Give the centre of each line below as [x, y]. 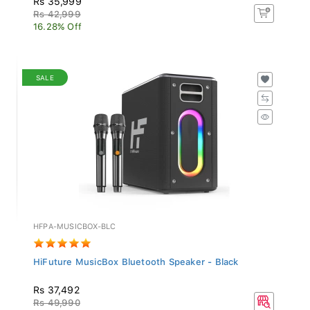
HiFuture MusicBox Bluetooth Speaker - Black [136, 258]
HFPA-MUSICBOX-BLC [75, 223]
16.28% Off [57, 23]
